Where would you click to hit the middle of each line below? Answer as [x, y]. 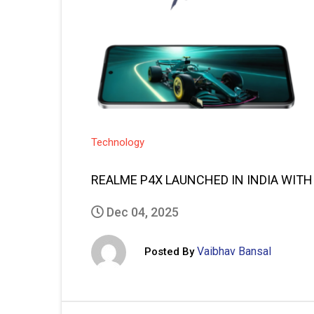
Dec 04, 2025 [141, 212]
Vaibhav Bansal [234, 251]
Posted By [169, 251]
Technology [118, 143]
